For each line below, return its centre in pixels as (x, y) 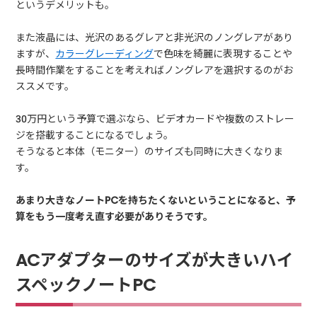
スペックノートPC (86, 284)
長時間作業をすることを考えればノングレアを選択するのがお (155, 70)
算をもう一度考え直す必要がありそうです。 (115, 216)
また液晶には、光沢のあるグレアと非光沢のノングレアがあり (155, 37)
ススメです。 (45, 86)
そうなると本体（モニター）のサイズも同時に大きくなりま (150, 151)
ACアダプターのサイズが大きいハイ (155, 260)
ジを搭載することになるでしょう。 (95, 135)
